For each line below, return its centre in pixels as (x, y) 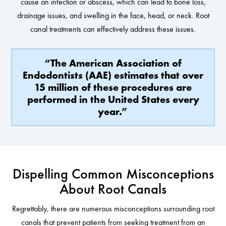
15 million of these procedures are (113, 88)
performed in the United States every (113, 100)
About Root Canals (113, 189)
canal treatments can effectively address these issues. (113, 29)
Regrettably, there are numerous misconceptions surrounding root (113, 209)
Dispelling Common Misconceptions (113, 174)
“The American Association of (113, 63)
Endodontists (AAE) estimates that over (113, 75)
